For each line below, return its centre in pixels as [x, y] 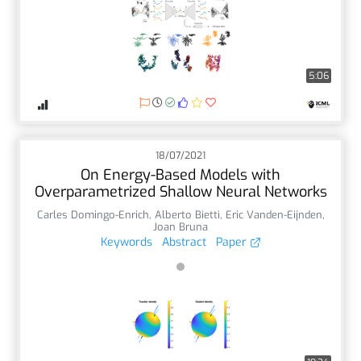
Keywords [126, 242]
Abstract [184, 242]
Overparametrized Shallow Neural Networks [180, 191]
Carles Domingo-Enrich [93, 214]
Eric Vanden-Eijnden [274, 214]
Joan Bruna [180, 226]
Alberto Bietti [187, 214]
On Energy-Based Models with [180, 174]
